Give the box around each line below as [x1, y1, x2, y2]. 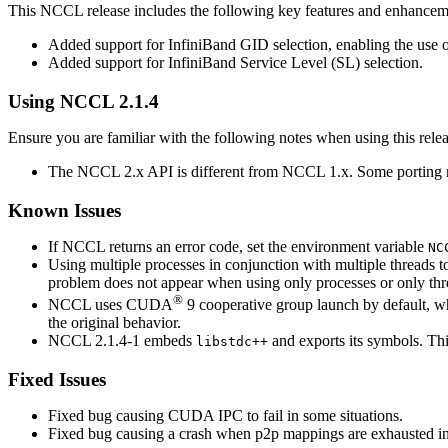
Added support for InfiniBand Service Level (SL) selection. [48, 54, 423, 72]
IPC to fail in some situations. [214, 406, 403, 424]
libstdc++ [196, 333, 268, 349]
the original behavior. [48, 313, 181, 331]
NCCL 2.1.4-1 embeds [48, 331, 196, 349]
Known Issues [8, 199, 121, 221]
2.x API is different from [120, 162, 282, 180]
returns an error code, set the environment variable [105, 237, 428, 255]
